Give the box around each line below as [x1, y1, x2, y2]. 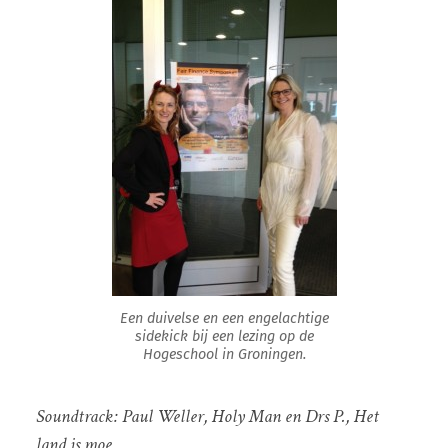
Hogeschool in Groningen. [142, 346, 306, 364]
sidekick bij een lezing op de [134, 328, 314, 346]
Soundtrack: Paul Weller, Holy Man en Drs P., [35, 403, 354, 429]
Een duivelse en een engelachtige [119, 310, 329, 328]
